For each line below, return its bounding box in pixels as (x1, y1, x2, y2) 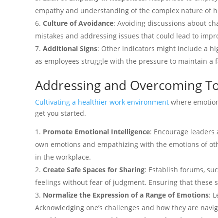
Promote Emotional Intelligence (43, 127, 150, 136)
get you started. (35, 108, 88, 118)
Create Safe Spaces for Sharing (43, 164, 145, 174)
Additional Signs (43, 43, 97, 53)
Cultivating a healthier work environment (35, 97, 169, 107)
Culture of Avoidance (43, 18, 113, 28)
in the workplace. (35, 152, 91, 162)
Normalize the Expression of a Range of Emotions (43, 190, 209, 200)
